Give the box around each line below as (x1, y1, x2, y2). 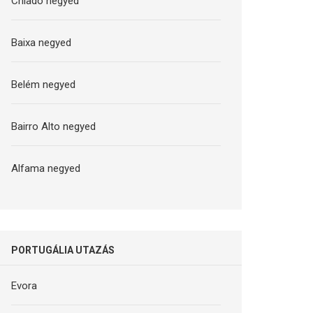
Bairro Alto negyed (11, 119, 96, 133)
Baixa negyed (11, 36, 72, 49)
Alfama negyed (11, 161, 81, 175)
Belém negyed (11, 78, 76, 91)
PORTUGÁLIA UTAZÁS (11, 244, 115, 256)
